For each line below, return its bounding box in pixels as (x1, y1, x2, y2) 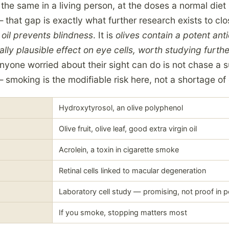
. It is (93, 30, 116, 41)
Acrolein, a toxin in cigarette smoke (59, 145, 179, 155)
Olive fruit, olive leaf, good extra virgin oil (59, 124, 197, 134)
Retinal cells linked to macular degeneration (59, 166, 206, 176)
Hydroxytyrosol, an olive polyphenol (59, 103, 183, 113)
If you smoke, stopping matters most (59, 208, 187, 218)
